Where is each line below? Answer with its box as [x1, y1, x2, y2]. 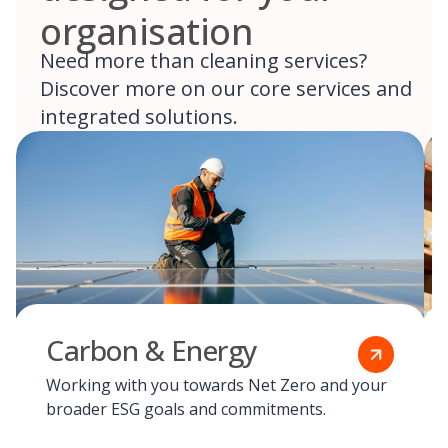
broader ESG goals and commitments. [46, 398, 326, 421]
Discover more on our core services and [40, 75, 412, 103]
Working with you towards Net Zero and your [46, 374, 387, 397]
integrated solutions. [40, 103, 238, 131]
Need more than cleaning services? [40, 47, 367, 75]
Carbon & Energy [46, 331, 258, 369]
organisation [40, 7, 253, 57]
